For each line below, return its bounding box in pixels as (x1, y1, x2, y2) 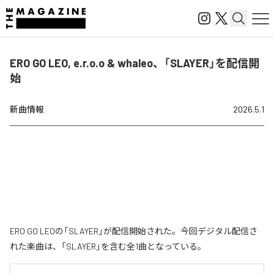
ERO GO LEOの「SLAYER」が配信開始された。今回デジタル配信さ (10, 226, 257, 236)
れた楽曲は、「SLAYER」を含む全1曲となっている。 (10, 241, 206, 251)
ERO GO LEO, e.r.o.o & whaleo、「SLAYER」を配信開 (10, 56, 259, 70)
